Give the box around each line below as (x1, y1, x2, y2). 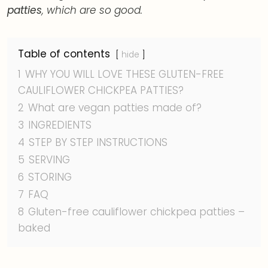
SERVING (29, 153, 70, 167)
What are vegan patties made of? (28, 100, 202, 115)
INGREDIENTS (28, 118, 92, 132)
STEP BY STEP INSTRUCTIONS (29, 135, 167, 150)
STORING (28, 170, 72, 184)
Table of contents (18, 47, 110, 61)
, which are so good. (42, 3, 142, 17)
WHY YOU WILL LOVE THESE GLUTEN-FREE (25, 67, 224, 81)
